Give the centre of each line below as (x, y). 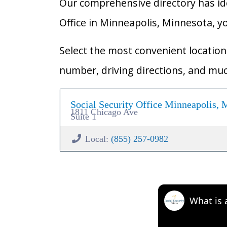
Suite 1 (83, 117)
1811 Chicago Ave (104, 112)
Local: (98, 139)
